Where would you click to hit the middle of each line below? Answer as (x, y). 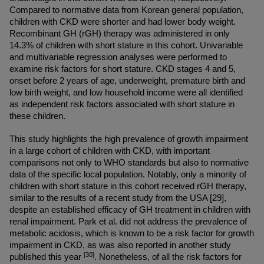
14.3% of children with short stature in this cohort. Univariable (126, 45)
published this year (47, 257)
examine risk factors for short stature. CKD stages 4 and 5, (123, 69)
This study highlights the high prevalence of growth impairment (129, 139)
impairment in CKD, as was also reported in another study (120, 245)
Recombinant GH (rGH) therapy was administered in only (120, 34)
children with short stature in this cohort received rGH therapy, (128, 186)
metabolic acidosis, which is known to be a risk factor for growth (132, 233)
